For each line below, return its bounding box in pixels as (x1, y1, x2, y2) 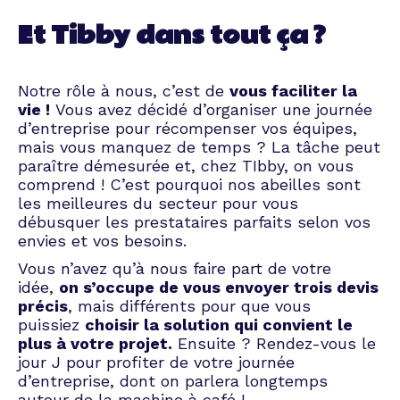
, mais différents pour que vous (68, 296, 311, 315)
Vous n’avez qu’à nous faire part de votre (18, 258, 331, 278)
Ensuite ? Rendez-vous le (172, 333, 376, 353)
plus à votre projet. (18, 333, 172, 353)
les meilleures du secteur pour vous (18, 193, 298, 212)
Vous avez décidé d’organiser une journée (50, 99, 372, 119)
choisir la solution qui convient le (85, 314, 353, 334)
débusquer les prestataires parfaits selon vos (18, 212, 371, 231)
